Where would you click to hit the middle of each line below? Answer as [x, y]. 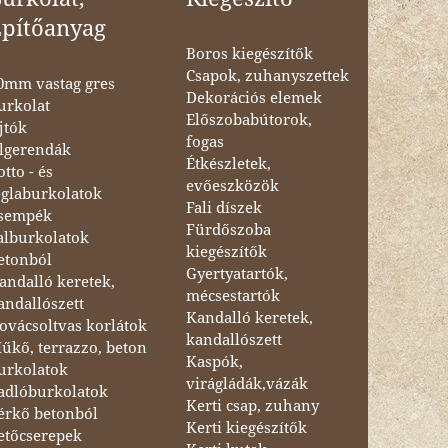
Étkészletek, [228, 163]
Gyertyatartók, [236, 273]
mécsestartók [232, 295]
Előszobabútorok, [248, 119]
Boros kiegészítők [249, 53]
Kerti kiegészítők [246, 427]
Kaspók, [214, 361]
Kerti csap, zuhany [252, 405]
